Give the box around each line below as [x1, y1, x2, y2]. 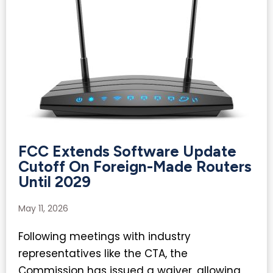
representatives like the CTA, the [18, 246, 188, 261]
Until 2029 [18, 172, 91, 191]
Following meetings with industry [18, 229, 191, 244]
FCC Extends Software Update [18, 142, 236, 161]
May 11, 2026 [18, 202, 71, 215]
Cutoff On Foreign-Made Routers [18, 157, 252, 176]
